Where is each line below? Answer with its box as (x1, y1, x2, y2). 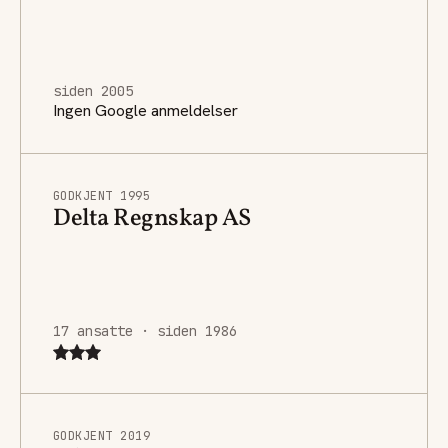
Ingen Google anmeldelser (53, 99, 238, 121)
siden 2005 (53, 81, 133, 100)
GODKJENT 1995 (53, 187, 151, 204)
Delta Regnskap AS (53, 201, 251, 236)
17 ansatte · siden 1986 (53, 321, 237, 340)
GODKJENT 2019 (53, 427, 151, 444)
